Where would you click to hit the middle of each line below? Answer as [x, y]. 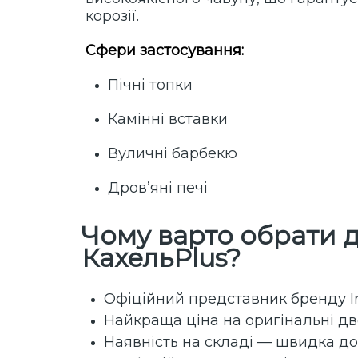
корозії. [112, 16]
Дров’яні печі [158, 188]
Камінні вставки [168, 119]
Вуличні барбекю [173, 154]
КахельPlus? [161, 258]
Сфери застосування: [165, 51]
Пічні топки [150, 85]
